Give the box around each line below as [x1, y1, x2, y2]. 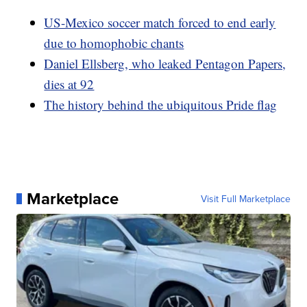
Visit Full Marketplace [200, 192, 291, 206]
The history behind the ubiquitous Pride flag [44, 96, 278, 114]
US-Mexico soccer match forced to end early [44, 14, 276, 32]
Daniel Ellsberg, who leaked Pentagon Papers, [44, 55, 286, 73]
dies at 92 [44, 75, 95, 93]
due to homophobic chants [44, 34, 184, 52]
